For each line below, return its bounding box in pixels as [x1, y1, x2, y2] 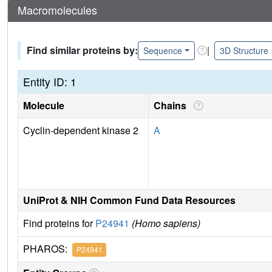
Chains [154, 98, 191, 112]
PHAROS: [23, 241, 72, 256]
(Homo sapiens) [132, 216, 200, 230]
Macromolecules [18, 1, 97, 18]
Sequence [143, 44, 182, 56]
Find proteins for [23, 216, 95, 230]
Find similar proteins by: [27, 43, 138, 58]
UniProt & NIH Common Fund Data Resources [23, 192, 236, 207]
